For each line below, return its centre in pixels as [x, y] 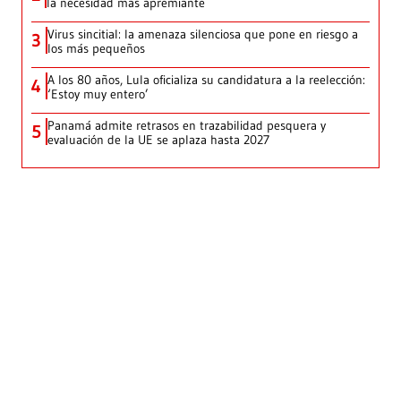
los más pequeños [96, 48]
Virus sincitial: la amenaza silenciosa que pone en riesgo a [203, 34]
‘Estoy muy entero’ [98, 94]
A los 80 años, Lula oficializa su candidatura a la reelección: [206, 79]
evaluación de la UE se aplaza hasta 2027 [158, 139]
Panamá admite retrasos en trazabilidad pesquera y [187, 125]
